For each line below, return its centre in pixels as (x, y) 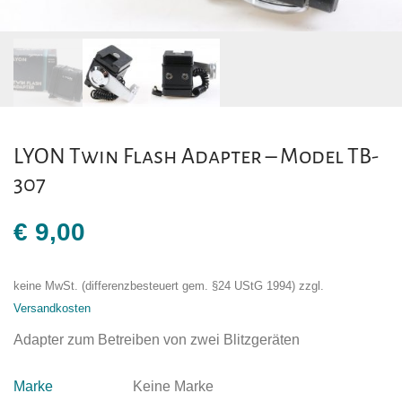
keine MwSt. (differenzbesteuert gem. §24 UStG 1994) (154, 287)
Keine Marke (173, 387)
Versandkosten (52, 309)
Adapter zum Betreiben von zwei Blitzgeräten (157, 340)
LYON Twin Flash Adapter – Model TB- (196, 157)
